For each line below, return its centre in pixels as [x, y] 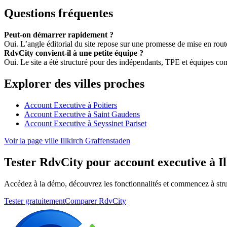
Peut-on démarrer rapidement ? [59, 35]
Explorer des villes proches [74, 84]
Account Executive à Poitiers [71, 105]
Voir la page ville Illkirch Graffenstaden [67, 141]
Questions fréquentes [59, 13]
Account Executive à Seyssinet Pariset [85, 124]
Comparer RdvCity [96, 201]
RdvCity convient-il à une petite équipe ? [74, 53]
